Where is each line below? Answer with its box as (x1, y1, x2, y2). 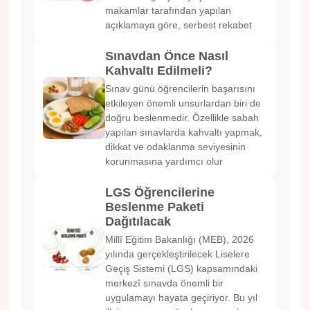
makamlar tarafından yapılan (105, 4, 231, 16)
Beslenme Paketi (105, 199, 204, 214)
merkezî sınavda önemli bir (105, 277, 224, 289)
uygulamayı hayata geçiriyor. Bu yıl (105, 291, 257, 303)
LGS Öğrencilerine (105, 185, 215, 199)
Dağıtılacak (105, 214, 171, 228)
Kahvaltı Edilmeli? (105, 63, 212, 77)
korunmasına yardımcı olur (105, 155, 223, 167)
